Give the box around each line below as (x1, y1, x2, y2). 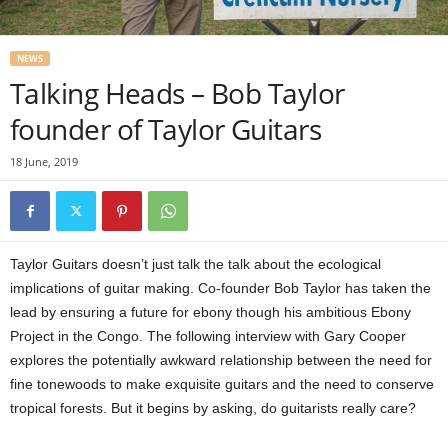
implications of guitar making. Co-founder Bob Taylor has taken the (10, 279, 431, 296)
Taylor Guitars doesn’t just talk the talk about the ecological (10, 255, 381, 272)
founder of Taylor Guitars (10, 109, 322, 148)
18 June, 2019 (10, 153, 78, 169)
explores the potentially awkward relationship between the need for (10, 351, 432, 368)
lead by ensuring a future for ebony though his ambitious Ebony (10, 303, 411, 320)
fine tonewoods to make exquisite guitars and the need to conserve (10, 375, 434, 392)
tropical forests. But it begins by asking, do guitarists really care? (10, 399, 416, 416)
